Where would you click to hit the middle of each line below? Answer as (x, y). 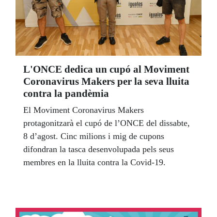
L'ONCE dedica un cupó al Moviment (106, 70)
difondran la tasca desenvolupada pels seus (99, 149)
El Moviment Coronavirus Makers (84, 110)
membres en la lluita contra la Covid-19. (94, 163)
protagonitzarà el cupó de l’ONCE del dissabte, (107, 123)
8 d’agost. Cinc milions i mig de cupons (94, 136)
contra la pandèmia (66, 94)
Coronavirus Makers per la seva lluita (106, 82)
